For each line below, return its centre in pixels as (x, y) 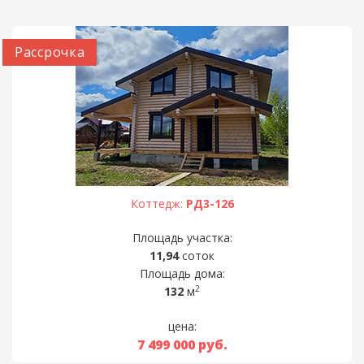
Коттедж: (158, 203)
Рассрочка (50, 52)
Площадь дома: (182, 273)
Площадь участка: (182, 237)
